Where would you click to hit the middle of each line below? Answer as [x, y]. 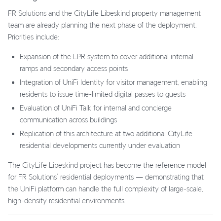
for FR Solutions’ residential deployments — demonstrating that [106, 177]
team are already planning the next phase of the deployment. [102, 25]
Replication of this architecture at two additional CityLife [106, 134]
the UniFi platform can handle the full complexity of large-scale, [106, 189]
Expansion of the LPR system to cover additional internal [107, 57]
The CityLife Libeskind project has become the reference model [107, 165]
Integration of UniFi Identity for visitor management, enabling [113, 82]
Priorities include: [34, 37]
